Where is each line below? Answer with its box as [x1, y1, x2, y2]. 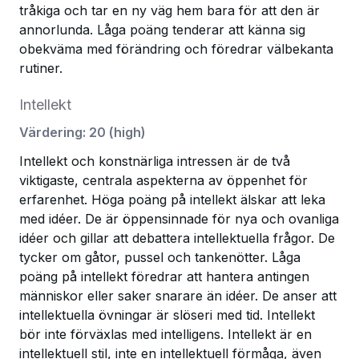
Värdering [19, 124, 83, 140]
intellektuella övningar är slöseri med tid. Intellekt [19, 307, 315, 323]
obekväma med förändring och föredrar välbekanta [19, 41, 333, 57]
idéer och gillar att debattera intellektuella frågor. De [19, 230, 335, 246]
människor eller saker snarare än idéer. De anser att [19, 288, 337, 304]
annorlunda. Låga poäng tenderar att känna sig [19, 22, 305, 38]
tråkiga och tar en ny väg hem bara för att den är [19, 2, 320, 18]
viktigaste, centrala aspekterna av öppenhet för [19, 172, 308, 188]
